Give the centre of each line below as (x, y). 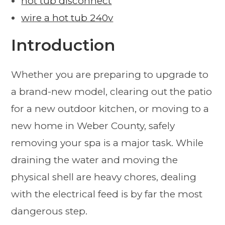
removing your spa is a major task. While (107, 143)
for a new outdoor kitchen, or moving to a (110, 108)
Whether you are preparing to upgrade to (110, 74)
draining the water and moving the (95, 160)
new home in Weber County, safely (93, 126)
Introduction (63, 45)
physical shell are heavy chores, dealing (104, 177)
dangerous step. (49, 211)
